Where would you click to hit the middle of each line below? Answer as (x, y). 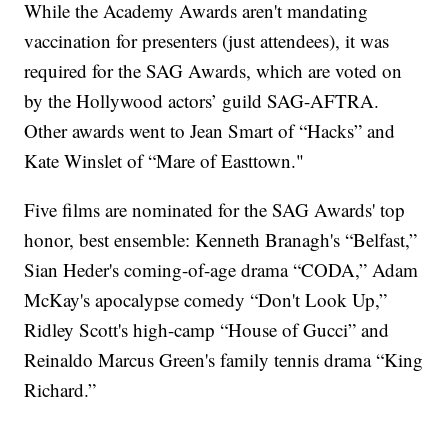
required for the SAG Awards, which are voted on (213, 71)
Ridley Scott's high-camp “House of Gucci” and (207, 330)
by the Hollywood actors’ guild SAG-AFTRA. (202, 101)
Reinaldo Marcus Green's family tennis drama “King (224, 360)
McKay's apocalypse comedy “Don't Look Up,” (206, 300)
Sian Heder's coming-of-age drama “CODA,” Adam (221, 270)
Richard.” (60, 390)
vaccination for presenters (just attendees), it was (207, 41)
